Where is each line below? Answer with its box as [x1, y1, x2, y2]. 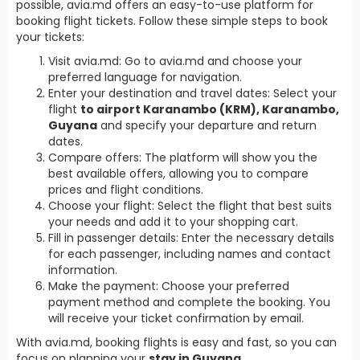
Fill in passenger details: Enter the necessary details [48, 229, 334, 246]
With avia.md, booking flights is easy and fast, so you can [16, 333, 337, 350]
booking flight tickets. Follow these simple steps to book [16, 12, 328, 29]
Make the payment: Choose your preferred [48, 277, 289, 294]
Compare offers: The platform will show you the [48, 149, 317, 166]
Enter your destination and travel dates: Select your [48, 84, 337, 101]
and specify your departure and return [97, 117, 317, 133]
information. [48, 261, 117, 278]
